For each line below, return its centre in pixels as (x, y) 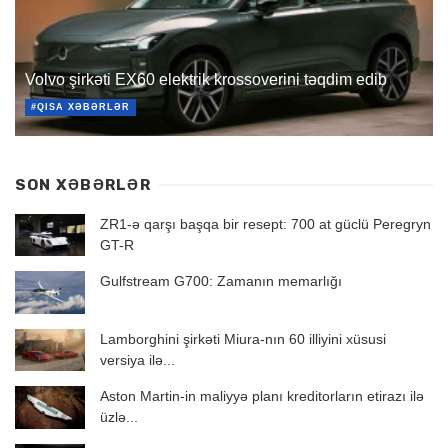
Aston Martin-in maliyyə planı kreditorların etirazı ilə (262, 396)
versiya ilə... (137, 359)
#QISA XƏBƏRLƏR (80, 107)
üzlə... (119, 417)
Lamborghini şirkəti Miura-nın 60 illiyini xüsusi (243, 338)
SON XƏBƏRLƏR (83, 184)
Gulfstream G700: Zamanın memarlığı (221, 281)
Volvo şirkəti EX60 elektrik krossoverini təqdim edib (206, 79)
